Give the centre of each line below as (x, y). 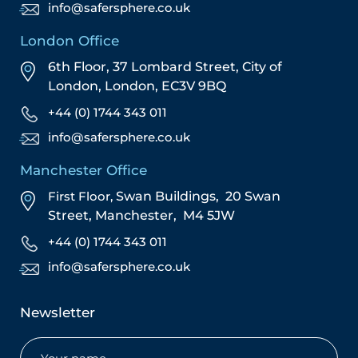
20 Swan (253, 197)
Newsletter (58, 312)
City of (262, 67)
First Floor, (82, 197)
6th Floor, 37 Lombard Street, (145, 67)
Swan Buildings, (171, 197)
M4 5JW (209, 216)
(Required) (84, 346)
